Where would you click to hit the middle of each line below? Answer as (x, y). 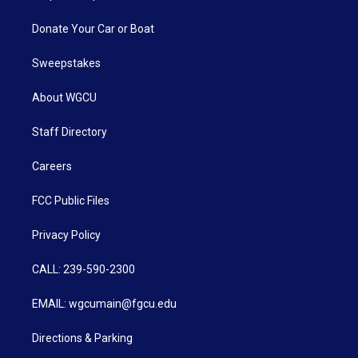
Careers (52, 167)
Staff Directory (70, 132)
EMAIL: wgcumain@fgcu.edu (104, 304)
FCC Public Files (71, 201)
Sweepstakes (66, 64)
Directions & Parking (82, 338)
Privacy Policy (66, 235)
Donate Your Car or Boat (93, 29)
